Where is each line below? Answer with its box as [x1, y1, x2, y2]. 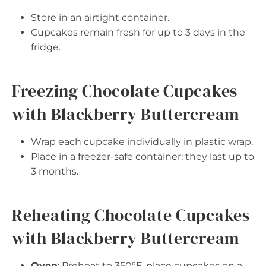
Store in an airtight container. [31, 12, 169, 23]
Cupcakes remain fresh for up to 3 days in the [31, 27, 245, 38]
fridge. [31, 42, 61, 53]
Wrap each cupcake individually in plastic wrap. [31, 136, 253, 147]
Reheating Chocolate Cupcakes [12, 204, 250, 226]
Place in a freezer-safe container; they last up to [31, 151, 254, 162]
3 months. [31, 166, 78, 177]
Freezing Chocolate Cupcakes [12, 80, 237, 102]
